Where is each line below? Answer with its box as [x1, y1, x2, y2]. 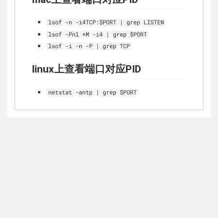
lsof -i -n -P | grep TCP [48, 42, 130, 50]
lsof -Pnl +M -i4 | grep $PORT [48, 30, 147, 38]
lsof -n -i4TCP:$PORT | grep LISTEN [48, 18, 164, 26]
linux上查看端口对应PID [32, 63, 141, 76]
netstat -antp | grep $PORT [48, 88, 137, 96]
